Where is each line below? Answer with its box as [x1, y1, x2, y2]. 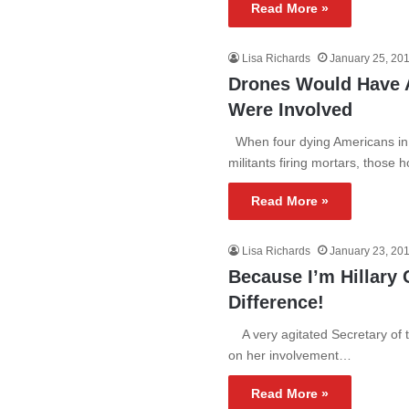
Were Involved [228, 100, 353, 120]
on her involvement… [228, 348, 352, 362]
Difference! [228, 292, 325, 312]
